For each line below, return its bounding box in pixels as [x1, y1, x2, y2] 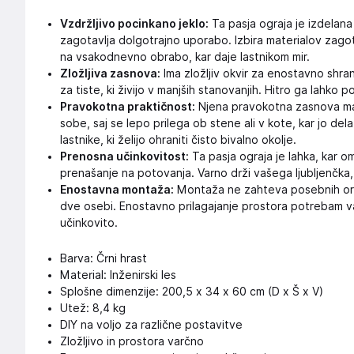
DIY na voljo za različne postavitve [60, 318, 243, 331]
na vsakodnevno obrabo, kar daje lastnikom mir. [60, 51, 310, 63]
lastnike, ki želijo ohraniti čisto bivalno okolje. [60, 134, 296, 146]
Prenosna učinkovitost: [60, 150, 189, 163]
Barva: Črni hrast [60, 252, 147, 265]
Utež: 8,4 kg [60, 302, 126, 314]
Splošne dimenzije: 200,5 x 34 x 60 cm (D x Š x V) [60, 285, 323, 298]
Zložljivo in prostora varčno [60, 335, 204, 348]
